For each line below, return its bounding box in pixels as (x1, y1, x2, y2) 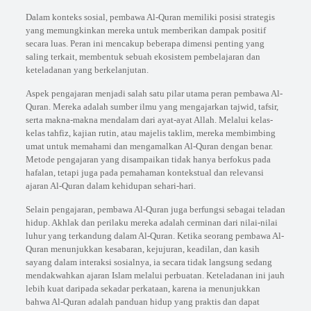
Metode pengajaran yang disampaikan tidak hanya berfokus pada (25, 154, 271, 165)
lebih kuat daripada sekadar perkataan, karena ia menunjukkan (25, 283, 260, 294)
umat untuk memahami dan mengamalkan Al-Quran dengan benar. (25, 141, 273, 152)
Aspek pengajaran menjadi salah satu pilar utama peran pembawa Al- (25, 88, 283, 99)
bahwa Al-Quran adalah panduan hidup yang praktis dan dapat (25, 296, 260, 308)
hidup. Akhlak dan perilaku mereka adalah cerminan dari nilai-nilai (25, 217, 278, 228)
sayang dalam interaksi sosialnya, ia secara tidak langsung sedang (25, 257, 272, 268)
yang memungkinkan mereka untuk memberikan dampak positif (25, 25, 266, 36)
